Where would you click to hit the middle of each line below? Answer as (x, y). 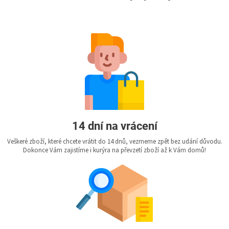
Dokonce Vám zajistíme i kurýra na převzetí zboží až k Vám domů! (114, 151)
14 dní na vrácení (114, 126)
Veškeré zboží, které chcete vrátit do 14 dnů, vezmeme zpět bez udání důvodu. (114, 142)
